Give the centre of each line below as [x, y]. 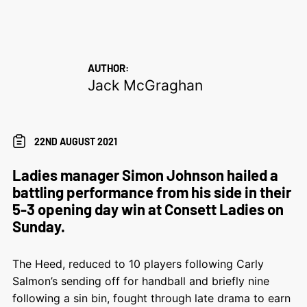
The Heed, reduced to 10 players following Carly [138, 263]
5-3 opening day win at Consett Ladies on [148, 209]
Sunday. [38, 226]
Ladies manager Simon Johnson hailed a [145, 174]
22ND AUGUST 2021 [75, 141]
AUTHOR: [108, 67]
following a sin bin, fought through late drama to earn [151, 298]
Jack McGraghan [145, 85]
